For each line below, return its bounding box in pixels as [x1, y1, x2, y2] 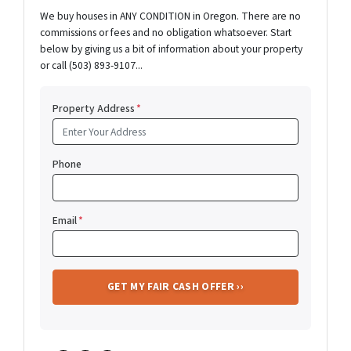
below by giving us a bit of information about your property [40, 42, 302, 56]
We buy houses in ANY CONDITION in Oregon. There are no [40, 9, 301, 24]
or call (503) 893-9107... [40, 58, 143, 73]
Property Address [52, 101, 135, 116]
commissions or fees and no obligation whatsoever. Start [40, 25, 291, 40]
